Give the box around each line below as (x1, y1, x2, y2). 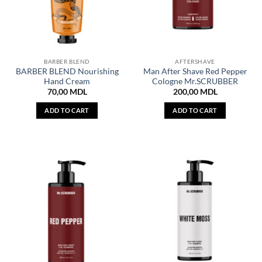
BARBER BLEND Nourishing (15, 66, 119, 76)
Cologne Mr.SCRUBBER (152, 76, 238, 86)
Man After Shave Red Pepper (143, 66, 247, 76)
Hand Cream (44, 76, 90, 86)
